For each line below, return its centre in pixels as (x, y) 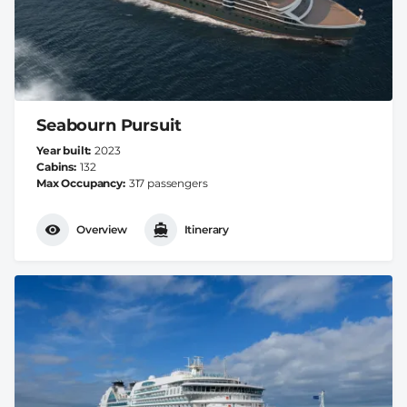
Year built (63, 150)
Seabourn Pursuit (109, 125)
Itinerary (207, 230)
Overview (102, 230)
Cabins (55, 166)
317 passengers (168, 183)
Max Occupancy (79, 183)
